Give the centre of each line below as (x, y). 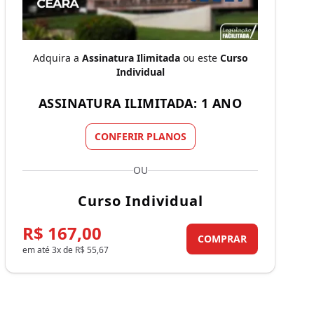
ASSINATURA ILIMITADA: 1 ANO (140, 103)
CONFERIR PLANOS (140, 137)
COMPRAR (222, 239)
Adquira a (57, 58)
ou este (200, 58)
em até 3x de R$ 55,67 (66, 250)
